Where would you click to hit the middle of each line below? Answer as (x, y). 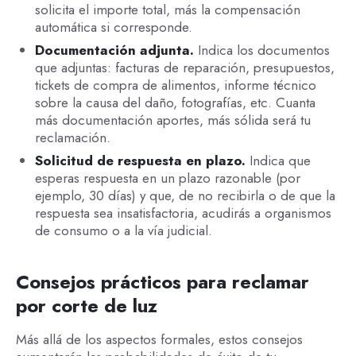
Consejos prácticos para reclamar (162, 281)
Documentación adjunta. (116, 50)
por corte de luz (86, 305)
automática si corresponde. (113, 27)
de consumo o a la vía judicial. (123, 230)
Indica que (280, 160)
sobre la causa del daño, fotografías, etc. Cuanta (175, 102)
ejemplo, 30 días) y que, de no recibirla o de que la (185, 195)
